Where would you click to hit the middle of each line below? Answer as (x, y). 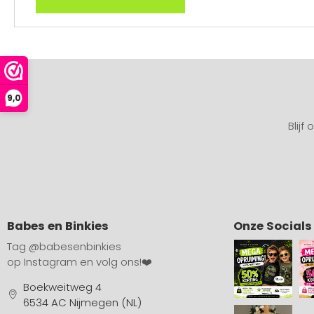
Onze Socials (272, 226)
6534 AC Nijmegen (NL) (82, 302)
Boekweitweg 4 (62, 287)
